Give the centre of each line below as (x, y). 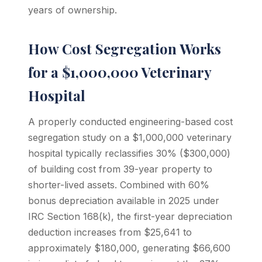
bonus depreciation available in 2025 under (124, 201)
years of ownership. (73, 10)
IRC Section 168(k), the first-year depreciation (130, 216)
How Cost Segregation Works (125, 49)
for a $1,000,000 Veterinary (120, 72)
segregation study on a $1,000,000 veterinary (130, 137)
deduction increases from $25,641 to (110, 232)
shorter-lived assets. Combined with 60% (119, 185)
